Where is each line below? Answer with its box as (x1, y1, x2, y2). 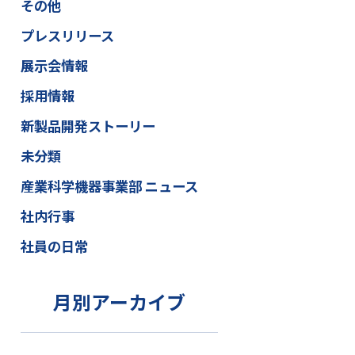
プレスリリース (20, 25, 114, 45)
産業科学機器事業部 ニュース (20, 175, 198, 196)
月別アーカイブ (52, 288, 185, 316)
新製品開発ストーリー (20, 115, 155, 136)
